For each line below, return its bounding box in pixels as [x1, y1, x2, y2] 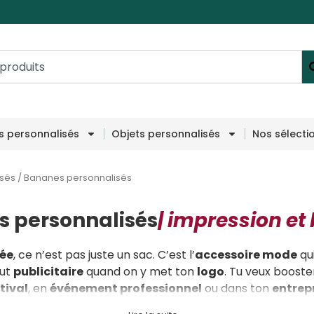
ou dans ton [201, 280, 272, 297]
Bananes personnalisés [23, 170, 132, 184]
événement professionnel [49, 280, 202, 297]
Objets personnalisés [111, 126, 220, 141]
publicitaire [13, 264, 83, 280]
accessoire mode [194, 247, 297, 264]
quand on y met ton [83, 264, 197, 280]
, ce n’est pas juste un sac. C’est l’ [13, 247, 195, 264]
